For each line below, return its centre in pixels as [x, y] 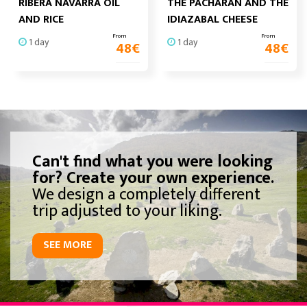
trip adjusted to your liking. [127, 211]
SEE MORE [67, 245]
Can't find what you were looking [152, 162]
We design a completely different [146, 195]
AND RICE [41, 20]
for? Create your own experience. [153, 178]
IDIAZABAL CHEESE [212, 20]
